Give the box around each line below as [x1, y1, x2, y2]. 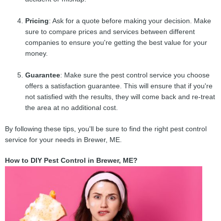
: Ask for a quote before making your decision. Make [49, 17, 212, 25]
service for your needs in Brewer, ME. [5, 136, 122, 144]
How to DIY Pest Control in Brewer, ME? [5, 156, 138, 164]
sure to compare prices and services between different [25, 28, 195, 36]
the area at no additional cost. [25, 104, 118, 112]
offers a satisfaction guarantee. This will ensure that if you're [25, 82, 213, 90]
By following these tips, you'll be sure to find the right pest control [5, 125, 207, 133]
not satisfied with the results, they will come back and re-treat [25, 93, 216, 101]
